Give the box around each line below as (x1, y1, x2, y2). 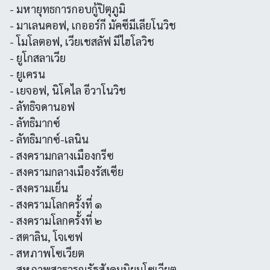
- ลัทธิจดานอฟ (10, 99, 75, 113)
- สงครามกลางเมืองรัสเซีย (10, 165, 124, 178)
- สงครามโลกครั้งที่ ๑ (10, 197, 102, 211)
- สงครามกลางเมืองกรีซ (10, 148, 114, 162)
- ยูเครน (10, 67, 45, 81)
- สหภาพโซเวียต (10, 246, 84, 260)
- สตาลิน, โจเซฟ (10, 230, 83, 243)
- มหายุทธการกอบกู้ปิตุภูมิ (10, 2, 125, 16)
